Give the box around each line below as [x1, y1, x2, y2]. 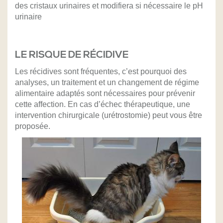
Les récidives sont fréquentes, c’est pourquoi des [15, 67, 187, 76]
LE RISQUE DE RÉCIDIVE [15, 49, 128, 62]
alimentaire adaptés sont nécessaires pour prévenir [15, 89, 195, 98]
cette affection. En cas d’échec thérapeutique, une [15, 100, 190, 109]
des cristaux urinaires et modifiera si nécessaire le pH [15, 1, 203, 10]
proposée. [15, 122, 50, 131]
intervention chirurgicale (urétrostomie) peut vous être [15, 111, 202, 120]
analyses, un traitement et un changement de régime [15, 78, 199, 87]
